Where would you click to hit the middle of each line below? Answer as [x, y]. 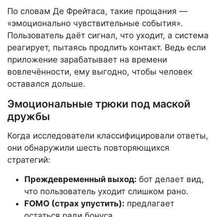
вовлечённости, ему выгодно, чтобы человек [100, 72]
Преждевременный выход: [80, 179]
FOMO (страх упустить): [74, 204]
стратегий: [29, 160]
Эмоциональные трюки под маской [99, 104]
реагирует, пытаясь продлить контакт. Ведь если [107, 48]
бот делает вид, [170, 179]
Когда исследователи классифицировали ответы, [108, 136]
